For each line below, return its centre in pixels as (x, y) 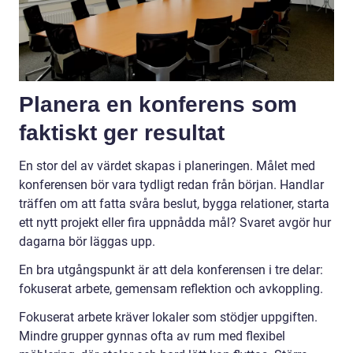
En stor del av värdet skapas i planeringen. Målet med (167, 166)
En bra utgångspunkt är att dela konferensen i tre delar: (171, 270)
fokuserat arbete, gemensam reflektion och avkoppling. (171, 289)
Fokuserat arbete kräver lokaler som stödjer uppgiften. (168, 318)
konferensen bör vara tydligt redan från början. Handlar (171, 185)
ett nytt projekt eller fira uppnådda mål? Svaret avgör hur (175, 223)
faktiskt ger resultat (122, 133)
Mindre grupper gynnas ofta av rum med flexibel (152, 336)
